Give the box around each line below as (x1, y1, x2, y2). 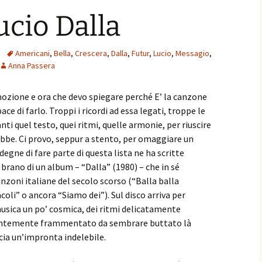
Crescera (75, 48, 107, 58)
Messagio (175, 48, 209, 58)
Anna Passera (8, 60, 55, 71)
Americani (15, 48, 50, 58)
